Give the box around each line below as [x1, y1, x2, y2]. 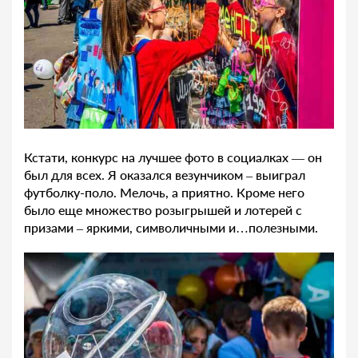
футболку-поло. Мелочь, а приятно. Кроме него [24, 185, 304, 201]
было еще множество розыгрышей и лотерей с [24, 202, 302, 218]
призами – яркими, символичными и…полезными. [24, 220, 318, 236]
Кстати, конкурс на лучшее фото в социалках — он [24, 149, 322, 165]
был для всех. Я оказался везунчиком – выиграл [24, 167, 305, 183]
